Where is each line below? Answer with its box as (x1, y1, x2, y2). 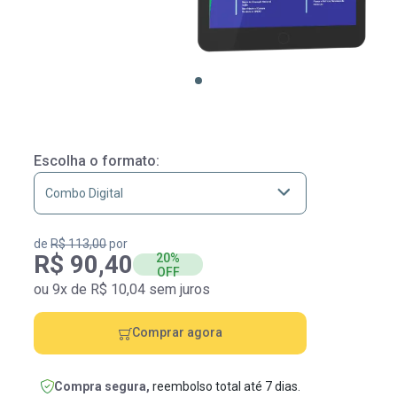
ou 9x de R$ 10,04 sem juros (34, 280, 211, 298)
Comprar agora (132, 325, 223, 340)
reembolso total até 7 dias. (149, 378, 300, 393)
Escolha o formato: (34, 152, 160, 169)
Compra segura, (53, 378, 150, 393)
